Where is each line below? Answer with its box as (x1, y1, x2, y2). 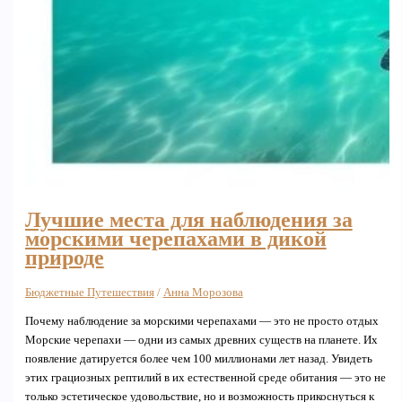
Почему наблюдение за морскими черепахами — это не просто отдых (24, 315, 379, 328)
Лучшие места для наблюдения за (24, 207, 353, 232)
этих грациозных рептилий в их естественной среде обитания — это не (24, 371, 386, 385)
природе (24, 245, 104, 269)
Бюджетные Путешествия (24, 286, 154, 300)
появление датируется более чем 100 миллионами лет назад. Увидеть (24, 353, 372, 366)
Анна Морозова (162, 286, 243, 300)
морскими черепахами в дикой (24, 226, 327, 250)
